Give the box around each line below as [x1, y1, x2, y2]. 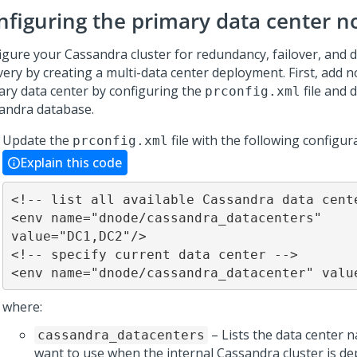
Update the [2, 131, 73, 149]
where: [2, 298, 42, 316]
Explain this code [20, 154, 122, 171]
